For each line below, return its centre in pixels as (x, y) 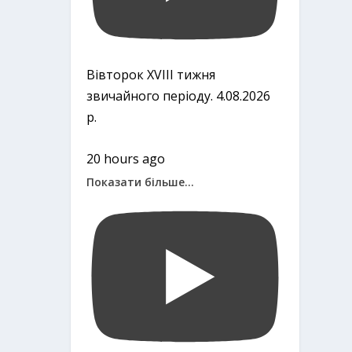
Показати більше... (141, 181)
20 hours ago (126, 158)
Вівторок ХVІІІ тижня (151, 75)
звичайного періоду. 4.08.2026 (179, 96)
